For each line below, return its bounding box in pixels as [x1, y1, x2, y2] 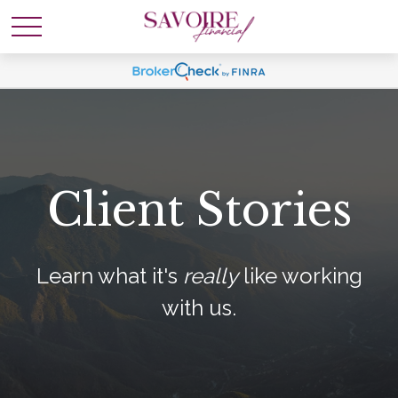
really [182, 263, 238, 289]
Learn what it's [36, 263, 183, 289]
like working [237, 263, 362, 289]
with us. [162, 295, 236, 321]
